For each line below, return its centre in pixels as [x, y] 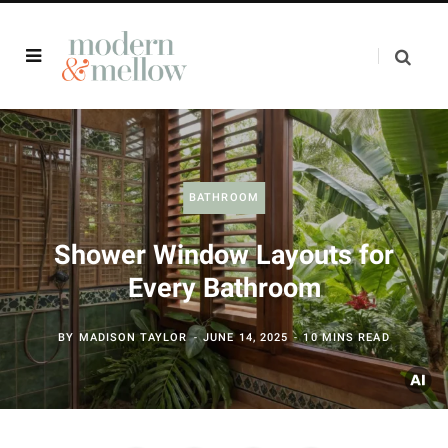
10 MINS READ [346, 337]
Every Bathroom [224, 288]
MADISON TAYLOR [133, 337]
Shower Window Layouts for [224, 255]
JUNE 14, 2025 [246, 337]
